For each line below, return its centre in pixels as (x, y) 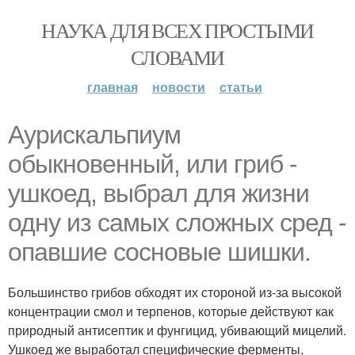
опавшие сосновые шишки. (159, 252)
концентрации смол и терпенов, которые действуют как (171, 311)
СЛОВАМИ (177, 57)
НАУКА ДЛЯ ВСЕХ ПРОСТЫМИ (177, 30)
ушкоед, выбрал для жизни (158, 193)
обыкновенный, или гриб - (153, 164)
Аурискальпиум (94, 135)
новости (178, 87)
